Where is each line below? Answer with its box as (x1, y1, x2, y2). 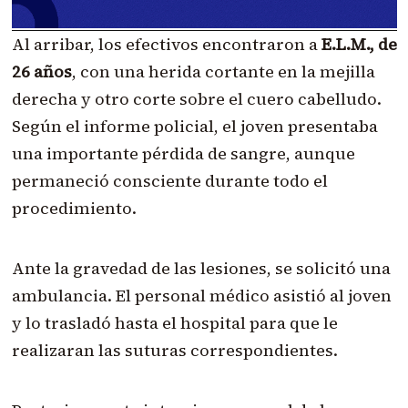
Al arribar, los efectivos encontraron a (11, 32, 321, 56)
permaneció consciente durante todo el (11, 168, 328, 192)
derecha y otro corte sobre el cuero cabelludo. (11, 87, 382, 110)
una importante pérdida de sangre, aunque (11, 141, 355, 165)
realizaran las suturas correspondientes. (11, 338, 338, 362)
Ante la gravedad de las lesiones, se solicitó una (11, 256, 391, 280)
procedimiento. (11, 196, 137, 219)
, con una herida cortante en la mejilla (71, 59, 375, 83)
